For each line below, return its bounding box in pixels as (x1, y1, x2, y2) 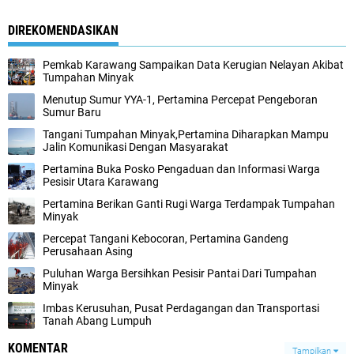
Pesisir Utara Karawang (43, 175, 159, 188)
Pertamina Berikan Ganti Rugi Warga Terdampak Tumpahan (43, 198, 335, 210)
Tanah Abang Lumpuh (43, 314, 152, 327)
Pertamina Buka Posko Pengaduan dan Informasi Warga (43, 163, 320, 175)
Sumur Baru (43, 106, 101, 119)
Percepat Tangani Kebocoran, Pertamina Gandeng (43, 232, 288, 245)
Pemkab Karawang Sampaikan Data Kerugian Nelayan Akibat (43, 58, 344, 71)
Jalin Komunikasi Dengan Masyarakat (43, 141, 228, 153)
